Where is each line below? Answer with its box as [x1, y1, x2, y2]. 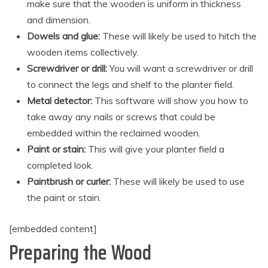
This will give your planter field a [86, 143, 224, 156]
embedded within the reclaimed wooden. [27, 127, 200, 139]
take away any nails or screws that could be [27, 111, 215, 123]
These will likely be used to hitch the [100, 30, 257, 42]
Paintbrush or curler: [27, 175, 111, 188]
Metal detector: [27, 95, 92, 107]
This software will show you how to [92, 95, 248, 107]
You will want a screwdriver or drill [107, 62, 253, 75]
